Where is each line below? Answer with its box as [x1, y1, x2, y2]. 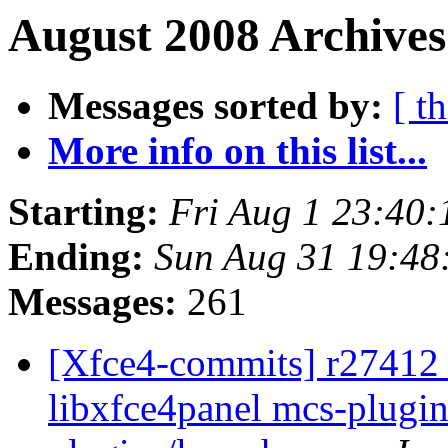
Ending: [8, 235, 144, 279]
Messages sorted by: [48, 84, 383, 128]
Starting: [8, 190, 159, 234]
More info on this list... [48, 129, 427, 173]
